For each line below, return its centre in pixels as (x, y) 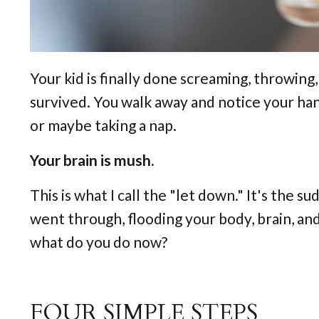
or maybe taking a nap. (103, 125)
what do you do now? (99, 241)
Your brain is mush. (92, 159)
